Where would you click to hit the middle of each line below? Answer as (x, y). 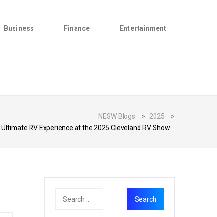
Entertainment (143, 28)
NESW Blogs (117, 116)
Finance (77, 28)
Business (19, 28)
